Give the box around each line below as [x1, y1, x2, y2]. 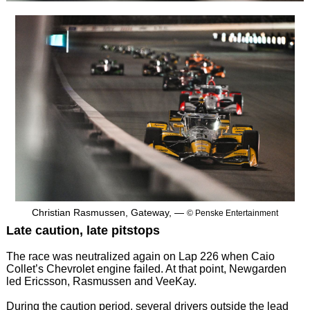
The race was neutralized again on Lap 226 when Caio [6, 250, 275, 262]
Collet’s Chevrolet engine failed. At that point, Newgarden [6, 262, 286, 275]
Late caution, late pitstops [6, 223, 160, 237]
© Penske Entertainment [187, 208, 278, 217]
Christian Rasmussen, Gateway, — [32, 206, 187, 218]
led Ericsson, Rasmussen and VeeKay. [6, 275, 197, 287]
